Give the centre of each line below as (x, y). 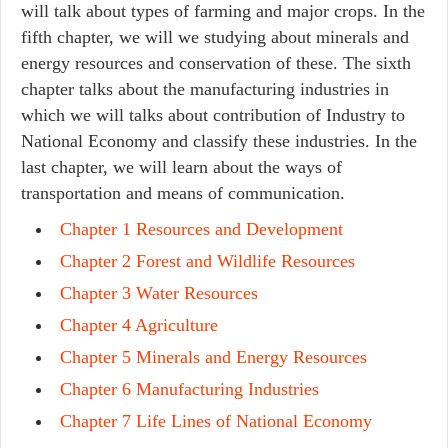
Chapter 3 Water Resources (159, 293)
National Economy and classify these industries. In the (219, 141)
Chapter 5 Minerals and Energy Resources (213, 357)
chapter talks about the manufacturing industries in (205, 89)
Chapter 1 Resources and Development (201, 229)
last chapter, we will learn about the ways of (181, 167)
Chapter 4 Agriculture (139, 325)
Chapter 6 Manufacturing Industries (189, 389)
